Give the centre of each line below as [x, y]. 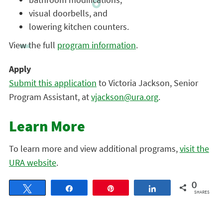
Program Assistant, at [50, 97]
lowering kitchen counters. [79, 27]
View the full [33, 45]
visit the [194, 149]
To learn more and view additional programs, [94, 149]
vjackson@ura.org [124, 97]
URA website [32, 163]
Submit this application [53, 83]
